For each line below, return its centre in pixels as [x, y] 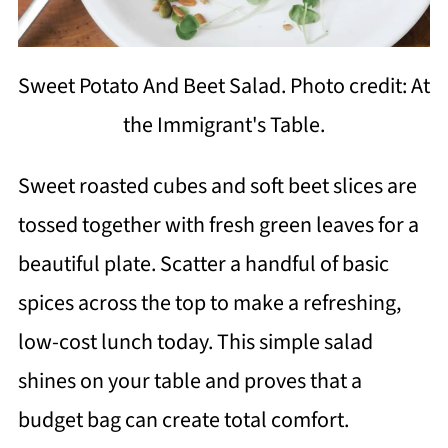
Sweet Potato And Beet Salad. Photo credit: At [224, 86]
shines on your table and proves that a [189, 381]
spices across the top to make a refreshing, [209, 303]
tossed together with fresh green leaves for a [218, 225]
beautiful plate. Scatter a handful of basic [203, 264]
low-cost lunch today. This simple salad [195, 342]
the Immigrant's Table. [224, 125]
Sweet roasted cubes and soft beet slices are [217, 186]
